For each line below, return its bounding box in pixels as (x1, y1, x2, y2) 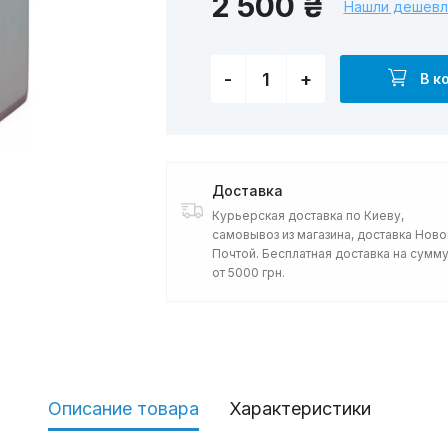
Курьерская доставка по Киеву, (211, 208, 404, 224)
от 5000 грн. (211, 265, 285, 281)
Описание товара (47, 398, 199, 420)
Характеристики (228, 398, 371, 420)
